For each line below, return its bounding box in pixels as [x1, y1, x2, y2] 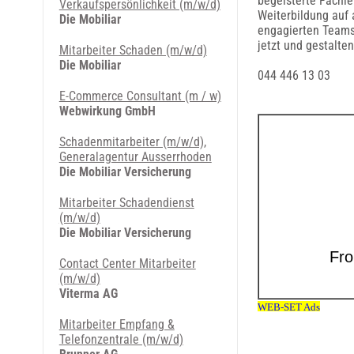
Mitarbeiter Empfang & [58, 317, 175, 332]
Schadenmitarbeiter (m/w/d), [58, 134, 206, 149]
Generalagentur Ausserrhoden [58, 149, 212, 164]
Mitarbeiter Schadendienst [58, 195, 194, 210]
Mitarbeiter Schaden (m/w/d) [58, 43, 207, 58]
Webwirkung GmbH [58, 104, 156, 119]
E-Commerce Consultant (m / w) [58, 88, 221, 104]
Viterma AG [58, 286, 118, 301]
